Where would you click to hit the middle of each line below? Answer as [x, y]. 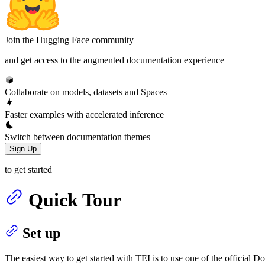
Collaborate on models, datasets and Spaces [86, 92]
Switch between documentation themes [77, 137]
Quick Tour [75, 200]
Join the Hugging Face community [69, 40]
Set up [41, 233]
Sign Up [23, 148]
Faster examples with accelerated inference [84, 114]
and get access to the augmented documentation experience [114, 60]
